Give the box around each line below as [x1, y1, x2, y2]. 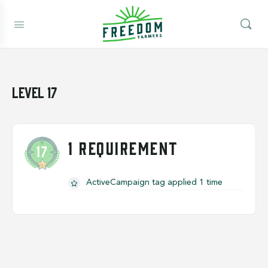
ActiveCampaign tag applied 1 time [86, 178, 223, 187]
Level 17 [12, 83, 57, 100]
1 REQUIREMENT [68, 137, 178, 157]
